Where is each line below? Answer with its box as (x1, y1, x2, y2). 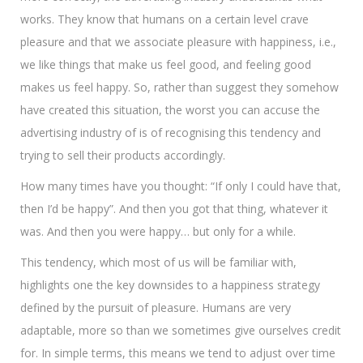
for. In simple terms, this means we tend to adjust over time (20, 345, 335, 361)
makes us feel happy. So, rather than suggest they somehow (20, 79, 339, 95)
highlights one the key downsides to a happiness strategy (20, 277, 320, 293)
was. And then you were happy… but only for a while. (20, 224, 296, 239)
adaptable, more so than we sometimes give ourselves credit (20, 322, 341, 338)
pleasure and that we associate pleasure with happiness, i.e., (20, 34, 336, 49)
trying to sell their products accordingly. (20, 147, 225, 163)
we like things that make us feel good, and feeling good (20, 57, 311, 72)
